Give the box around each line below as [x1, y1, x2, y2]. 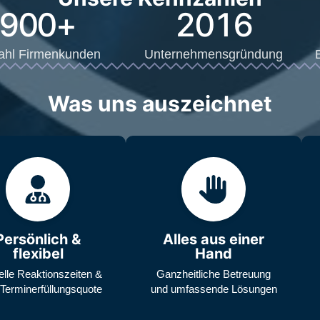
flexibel [12, 244, 64, 262]
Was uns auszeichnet [48, 90, 272, 116]
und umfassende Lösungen [150, 282, 277, 295]
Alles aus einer [163, 230, 264, 248]
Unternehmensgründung [144, 46, 283, 61]
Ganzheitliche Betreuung [156, 267, 271, 280]
